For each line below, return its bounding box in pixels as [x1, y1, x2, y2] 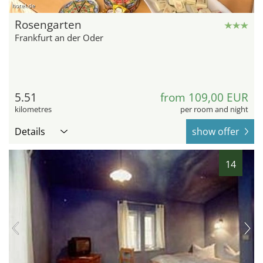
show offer [192, 124, 240, 138]
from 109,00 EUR [160, 89, 248, 105]
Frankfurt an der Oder [15, 31, 103, 43]
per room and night [180, 103, 248, 114]
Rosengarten [15, 16, 82, 32]
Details [15, 124, 45, 138]
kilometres [15, 103, 52, 114]
